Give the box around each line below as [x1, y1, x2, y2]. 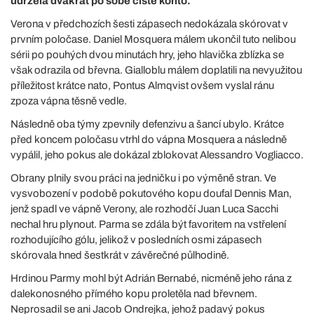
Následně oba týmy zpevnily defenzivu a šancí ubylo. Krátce [11, 118, 284, 130]
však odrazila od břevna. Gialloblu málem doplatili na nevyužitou [11, 64, 302, 76]
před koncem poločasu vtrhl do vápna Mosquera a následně [11, 133, 287, 145]
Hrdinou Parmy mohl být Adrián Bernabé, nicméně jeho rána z [11, 272, 292, 284]
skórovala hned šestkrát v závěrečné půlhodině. [11, 249, 229, 261]
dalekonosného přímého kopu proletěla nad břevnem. [11, 287, 257, 299]
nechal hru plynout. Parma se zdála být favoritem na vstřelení [11, 218, 286, 230]
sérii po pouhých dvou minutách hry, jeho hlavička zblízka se [11, 48, 284, 60]
